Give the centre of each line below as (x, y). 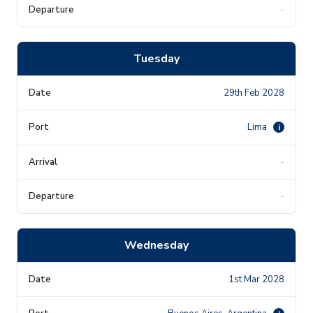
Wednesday (156, 245)
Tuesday (156, 58)
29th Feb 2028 (254, 93)
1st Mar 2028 (256, 279)
